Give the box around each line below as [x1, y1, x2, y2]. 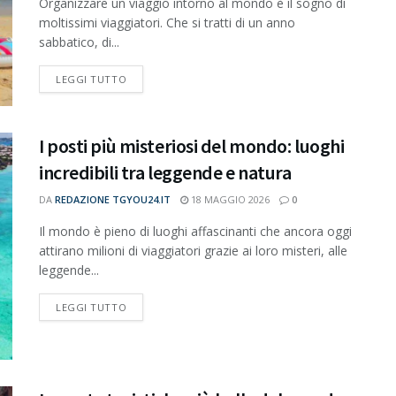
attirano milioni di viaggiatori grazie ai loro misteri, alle [39, 241, 347, 259]
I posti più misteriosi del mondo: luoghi [39, 133, 345, 158]
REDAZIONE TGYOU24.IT [55, 192, 171, 206]
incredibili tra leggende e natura [39, 159, 292, 185]
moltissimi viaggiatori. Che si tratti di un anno [39, 14, 295, 32]
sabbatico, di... [39, 34, 119, 51]
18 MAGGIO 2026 [188, 192, 270, 206]
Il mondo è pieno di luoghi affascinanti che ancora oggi [39, 222, 352, 240]
